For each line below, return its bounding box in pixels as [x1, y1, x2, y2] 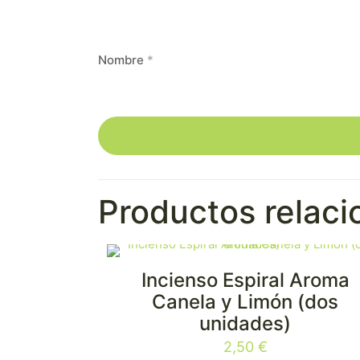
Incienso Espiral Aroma [141, 268, 350, 292]
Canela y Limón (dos [152, 290, 339, 313]
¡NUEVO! [125, 281, 166, 293]
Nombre [98, 52, 147, 67]
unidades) [199, 312, 292, 335]
